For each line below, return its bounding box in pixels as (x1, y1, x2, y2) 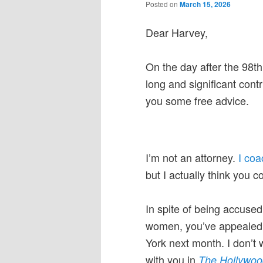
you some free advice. (146, 92, 249, 108)
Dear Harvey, (146, 24, 208, 40)
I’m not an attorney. (146, 150, 238, 166)
